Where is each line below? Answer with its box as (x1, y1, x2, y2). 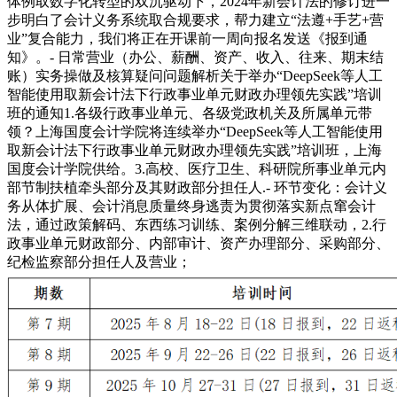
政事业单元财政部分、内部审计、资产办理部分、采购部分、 (7, 236, 390, 252)
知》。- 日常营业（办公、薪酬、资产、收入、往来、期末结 (7, 50, 384, 66)
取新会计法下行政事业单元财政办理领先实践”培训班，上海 (7, 143, 382, 159)
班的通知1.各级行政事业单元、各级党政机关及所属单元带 (7, 105, 372, 121)
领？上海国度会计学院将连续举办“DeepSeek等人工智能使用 (7, 124, 383, 140)
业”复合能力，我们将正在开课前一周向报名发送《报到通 (7, 31, 368, 47)
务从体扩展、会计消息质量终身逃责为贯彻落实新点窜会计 (7, 198, 376, 214)
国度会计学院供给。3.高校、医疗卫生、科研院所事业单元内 (7, 161, 386, 177)
